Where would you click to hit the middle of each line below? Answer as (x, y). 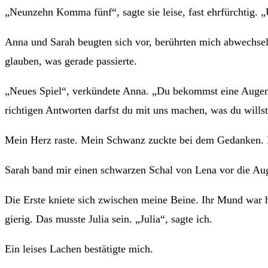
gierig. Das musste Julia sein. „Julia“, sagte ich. (109, 219)
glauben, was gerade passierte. (71, 61)
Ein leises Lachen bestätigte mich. (79, 249)
